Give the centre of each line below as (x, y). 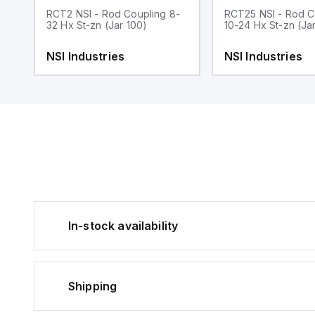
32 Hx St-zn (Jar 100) (97, 25)
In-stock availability (123, 225)
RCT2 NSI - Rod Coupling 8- (113, 13)
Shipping (93, 286)
